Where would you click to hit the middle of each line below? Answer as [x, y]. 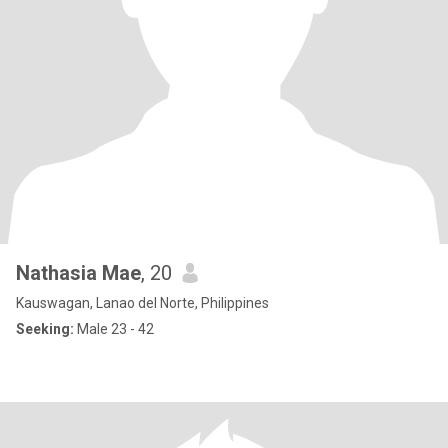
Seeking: [45, 329]
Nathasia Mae [78, 273]
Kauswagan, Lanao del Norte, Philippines [142, 303]
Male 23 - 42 [114, 329]
